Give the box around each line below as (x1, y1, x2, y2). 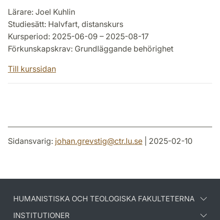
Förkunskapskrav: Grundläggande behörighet (8, 44, 173, 54)
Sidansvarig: (8, 136, 55, 146)
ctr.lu (114, 136, 132, 146)
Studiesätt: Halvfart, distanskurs (8, 19, 123, 29)
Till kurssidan (8, 64, 56, 74)
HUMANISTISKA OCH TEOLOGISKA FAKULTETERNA (13, 194, 194, 204)
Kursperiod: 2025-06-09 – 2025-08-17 (8, 31, 149, 42)
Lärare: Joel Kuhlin (8, 7, 75, 17)
